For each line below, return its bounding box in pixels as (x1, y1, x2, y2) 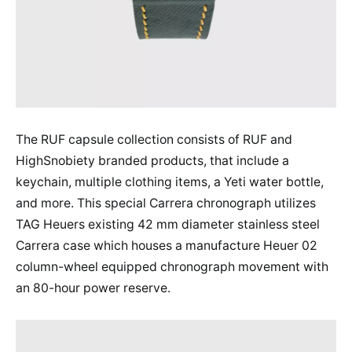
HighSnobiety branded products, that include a (16, 153, 289, 168)
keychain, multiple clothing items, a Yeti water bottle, (16, 174, 324, 189)
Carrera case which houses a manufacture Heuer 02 (16, 238, 317, 253)
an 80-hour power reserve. (16, 280, 170, 295)
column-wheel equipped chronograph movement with (16, 259, 328, 274)
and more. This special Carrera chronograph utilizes (16, 196, 316, 211)
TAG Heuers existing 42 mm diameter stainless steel (16, 217, 320, 232)
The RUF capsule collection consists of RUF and (16, 132, 292, 147)
